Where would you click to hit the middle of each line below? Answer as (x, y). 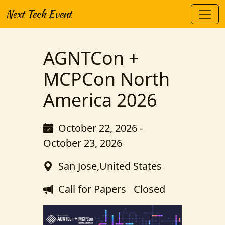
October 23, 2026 (83, 143)
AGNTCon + (91, 58)
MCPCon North (106, 79)
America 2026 (100, 100)
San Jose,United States (110, 166)
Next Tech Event (39, 14)
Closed (146, 189)
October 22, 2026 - (100, 128)
